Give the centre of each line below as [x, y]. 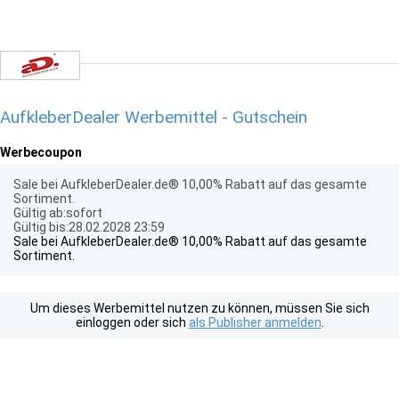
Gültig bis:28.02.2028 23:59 [89, 227]
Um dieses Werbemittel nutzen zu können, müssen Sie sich [199, 308]
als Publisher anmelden [255, 322]
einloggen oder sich [132, 322]
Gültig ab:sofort [58, 213]
